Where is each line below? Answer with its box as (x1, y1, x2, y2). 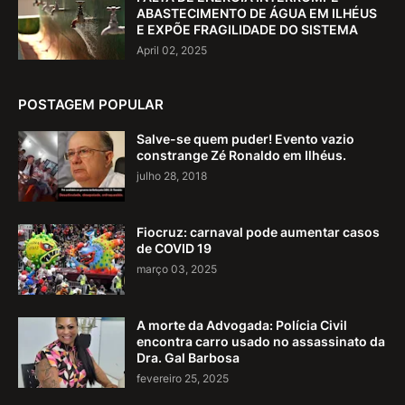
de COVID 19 (137, 240, 212, 256)
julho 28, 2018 (137, 168, 207, 183)
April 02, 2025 (137, 42, 207, 57)
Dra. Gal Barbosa (137, 349, 240, 365)
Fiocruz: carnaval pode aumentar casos (137, 223, 380, 240)
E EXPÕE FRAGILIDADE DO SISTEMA (137, 21, 358, 37)
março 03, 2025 (137, 261, 217, 276)
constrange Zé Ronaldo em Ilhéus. (137, 146, 346, 163)
